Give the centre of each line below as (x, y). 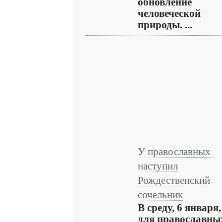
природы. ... (165, 25)
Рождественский (174, 180)
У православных (174, 152)
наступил (158, 166)
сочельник (160, 195)
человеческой (169, 13)
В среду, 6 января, (179, 208)
